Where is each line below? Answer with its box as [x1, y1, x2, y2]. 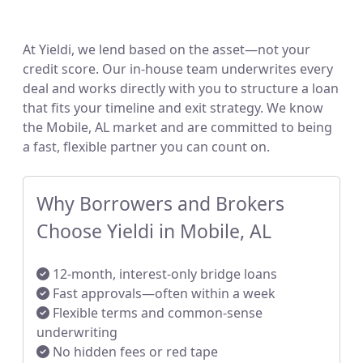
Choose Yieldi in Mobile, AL [36, 218, 271, 244]
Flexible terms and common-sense [49, 304, 263, 322]
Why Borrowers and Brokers [36, 190, 284, 216]
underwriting [36, 323, 117, 341]
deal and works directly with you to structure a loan [23, 79, 339, 97]
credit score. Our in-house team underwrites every [23, 60, 333, 78]
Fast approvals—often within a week [49, 284, 275, 302]
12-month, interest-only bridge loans [49, 265, 277, 283]
